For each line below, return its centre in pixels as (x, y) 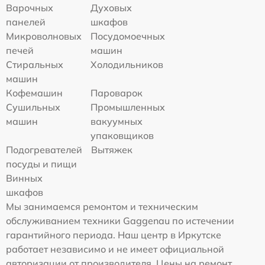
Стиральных (35, 64)
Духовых (112, 8)
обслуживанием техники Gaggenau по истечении (120, 221)
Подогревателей (44, 150)
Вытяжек (112, 150)
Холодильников (127, 64)
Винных (24, 178)
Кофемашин (34, 93)
